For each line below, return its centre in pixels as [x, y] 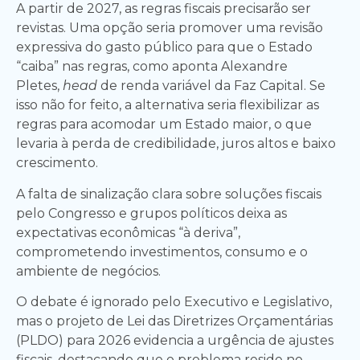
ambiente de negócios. [88, 271]
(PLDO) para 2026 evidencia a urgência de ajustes [175, 341]
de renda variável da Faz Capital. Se [213, 86]
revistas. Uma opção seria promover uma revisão [170, 28]
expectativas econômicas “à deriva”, [128, 232]
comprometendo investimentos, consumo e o [162, 252]
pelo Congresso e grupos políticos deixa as [151, 213]
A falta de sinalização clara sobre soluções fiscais [169, 194]
